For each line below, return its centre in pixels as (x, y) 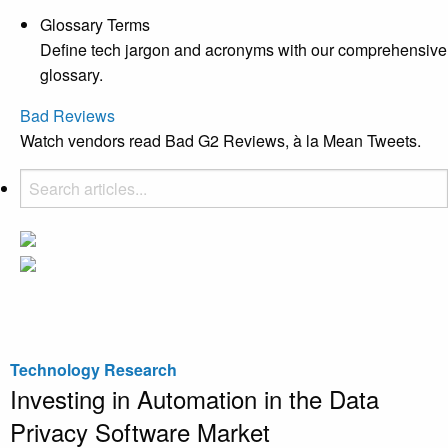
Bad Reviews (67, 115)
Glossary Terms (95, 24)
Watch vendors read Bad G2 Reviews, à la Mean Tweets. (220, 140)
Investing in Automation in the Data (194, 398)
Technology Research (93, 369)
